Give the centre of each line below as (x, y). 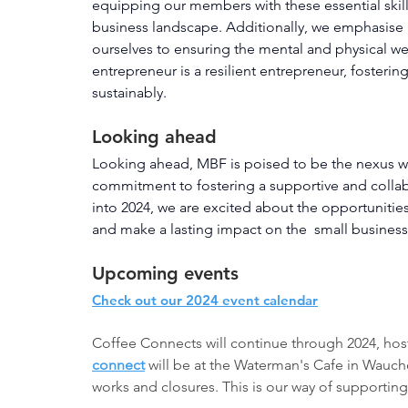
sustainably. (129, 93)
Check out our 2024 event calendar (205, 301)
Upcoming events (165, 274)
